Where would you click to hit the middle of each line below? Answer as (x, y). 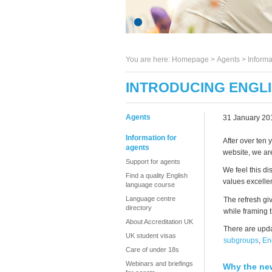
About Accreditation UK (159, 222)
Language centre (151, 199)
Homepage (190, 59)
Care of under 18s (152, 250)
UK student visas (151, 236)
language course (150, 185)
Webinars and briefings (159, 263)
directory (139, 208)
